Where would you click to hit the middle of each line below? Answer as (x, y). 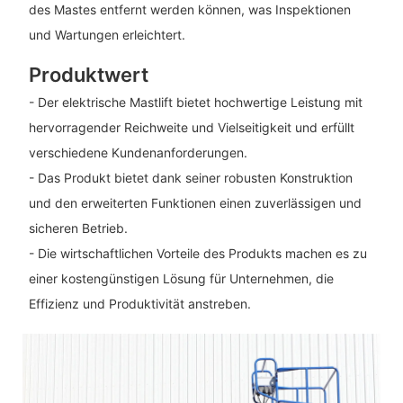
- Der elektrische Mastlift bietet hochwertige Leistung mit (195, 102)
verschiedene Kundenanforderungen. (138, 152)
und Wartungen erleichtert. (107, 35)
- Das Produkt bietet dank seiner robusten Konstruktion (190, 177)
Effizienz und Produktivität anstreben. (139, 303)
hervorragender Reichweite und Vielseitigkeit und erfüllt (191, 127)
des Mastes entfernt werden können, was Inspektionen (189, 10)
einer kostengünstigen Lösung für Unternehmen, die (181, 278)
